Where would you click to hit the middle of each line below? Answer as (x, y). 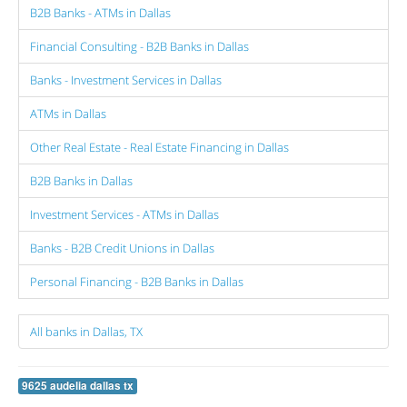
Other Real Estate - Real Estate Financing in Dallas (159, 147)
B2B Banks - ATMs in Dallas (100, 12)
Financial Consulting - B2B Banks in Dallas (139, 46)
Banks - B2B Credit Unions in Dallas (122, 248)
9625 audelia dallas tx (78, 385)
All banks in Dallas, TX (86, 331)
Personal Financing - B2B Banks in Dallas (137, 281)
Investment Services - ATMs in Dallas (124, 214)
